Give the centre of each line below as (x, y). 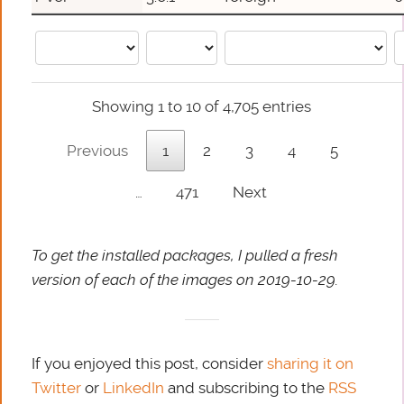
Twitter (59, 388)
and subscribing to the (248, 388)
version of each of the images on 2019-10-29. (185, 280)
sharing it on (311, 364)
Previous (98, 150)
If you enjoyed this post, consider (150, 364)
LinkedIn (136, 388)
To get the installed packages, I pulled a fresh (185, 256)
